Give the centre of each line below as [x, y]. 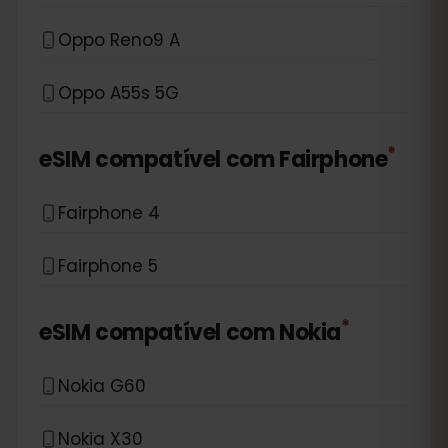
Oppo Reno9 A [119, 39]
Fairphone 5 [108, 265]
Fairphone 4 [109, 212]
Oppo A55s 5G [118, 92]
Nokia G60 [102, 385]
